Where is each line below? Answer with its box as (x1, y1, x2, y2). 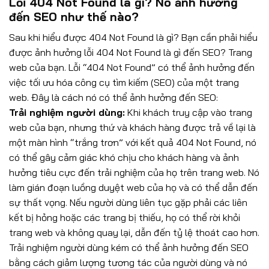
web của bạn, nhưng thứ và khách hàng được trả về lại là (9, 121, 256, 133)
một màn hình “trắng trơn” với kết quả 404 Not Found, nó (9, 136, 256, 148)
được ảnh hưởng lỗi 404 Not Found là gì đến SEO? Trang (9, 46, 252, 58)
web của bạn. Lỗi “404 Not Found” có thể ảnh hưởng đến (9, 61, 255, 73)
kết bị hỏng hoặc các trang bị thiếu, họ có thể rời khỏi (9, 211, 240, 223)
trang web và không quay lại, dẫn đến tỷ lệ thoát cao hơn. (9, 226, 259, 238)
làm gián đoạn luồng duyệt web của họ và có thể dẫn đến (9, 181, 258, 193)
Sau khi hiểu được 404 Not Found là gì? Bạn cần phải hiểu (9, 31, 258, 43)
